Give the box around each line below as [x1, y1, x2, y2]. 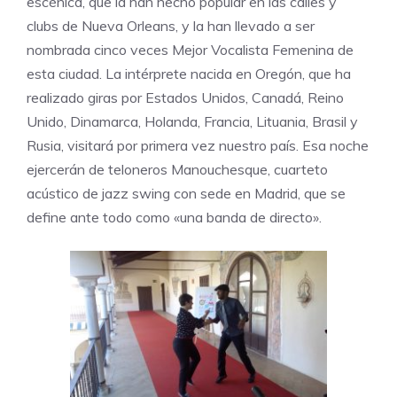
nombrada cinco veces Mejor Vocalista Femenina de [27, 41, 354, 59]
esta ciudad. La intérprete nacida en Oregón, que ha [27, 65, 351, 83]
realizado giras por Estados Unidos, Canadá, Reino [27, 89, 344, 107]
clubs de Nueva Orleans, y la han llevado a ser [27, 17, 315, 35]
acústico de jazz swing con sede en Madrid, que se [27, 184, 346, 203]
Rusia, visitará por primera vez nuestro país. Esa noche [27, 136, 369, 155]
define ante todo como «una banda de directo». [27, 208, 322, 227]
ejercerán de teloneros [27, 160, 167, 179]
